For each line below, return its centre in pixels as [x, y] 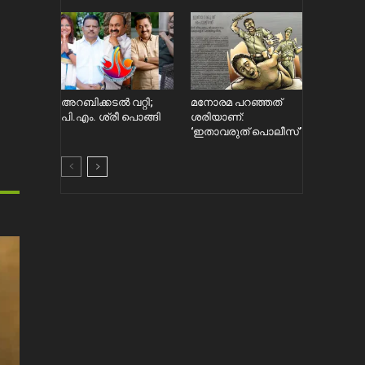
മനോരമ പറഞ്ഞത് [236, 102]
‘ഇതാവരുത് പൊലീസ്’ [246, 131]
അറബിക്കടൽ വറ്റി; [108, 102]
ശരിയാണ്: [217, 117]
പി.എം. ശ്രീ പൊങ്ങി [111, 117]
